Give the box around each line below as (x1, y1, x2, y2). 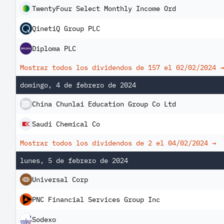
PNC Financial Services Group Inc (32, 195, 160, 204)
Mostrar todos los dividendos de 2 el (20, 138, 168, 147)
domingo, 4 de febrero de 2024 (20, 80, 136, 89)
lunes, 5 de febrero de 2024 (20, 156, 128, 165)
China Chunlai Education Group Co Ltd (32, 99, 176, 108)
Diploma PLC (32, 44, 76, 53)
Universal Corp (32, 175, 88, 184)
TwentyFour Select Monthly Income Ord (32, 4, 176, 13)
